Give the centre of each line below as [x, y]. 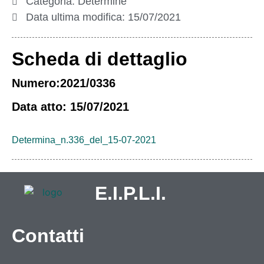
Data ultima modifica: [77, 17]
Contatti [48, 236]
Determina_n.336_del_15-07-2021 [84, 140]
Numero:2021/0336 [64, 83]
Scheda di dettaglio [100, 59]
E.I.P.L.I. [131, 193]
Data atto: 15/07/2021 [70, 107]
